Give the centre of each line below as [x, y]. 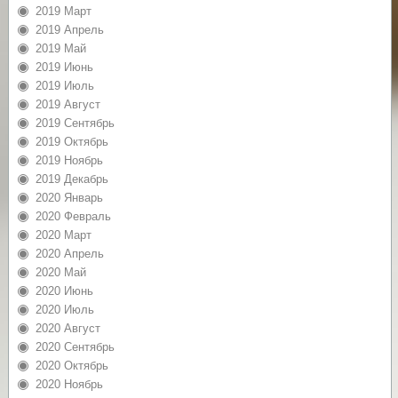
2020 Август [68, 328]
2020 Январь [69, 197]
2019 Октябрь [72, 141]
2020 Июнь [64, 291]
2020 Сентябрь [75, 346]
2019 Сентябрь [75, 123]
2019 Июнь [64, 67]
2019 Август [68, 104]
